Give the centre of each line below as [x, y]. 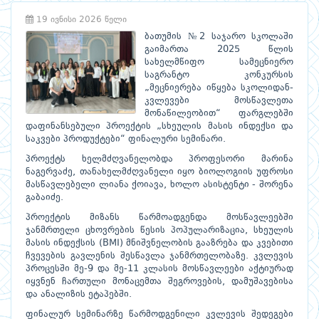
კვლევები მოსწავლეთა [219, 101]
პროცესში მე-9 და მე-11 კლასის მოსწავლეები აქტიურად [159, 269]
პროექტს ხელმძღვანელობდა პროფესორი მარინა [159, 159]
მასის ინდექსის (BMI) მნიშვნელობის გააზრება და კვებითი [159, 244]
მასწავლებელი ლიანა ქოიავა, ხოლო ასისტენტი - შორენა [159, 185]
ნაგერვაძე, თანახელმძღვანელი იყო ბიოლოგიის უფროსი [159, 172]
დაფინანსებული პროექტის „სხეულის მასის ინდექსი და [159, 127]
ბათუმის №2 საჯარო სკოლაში [219, 37]
